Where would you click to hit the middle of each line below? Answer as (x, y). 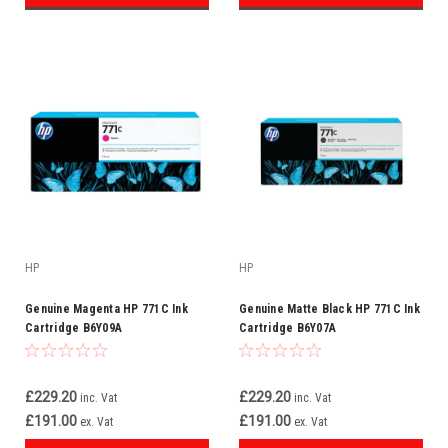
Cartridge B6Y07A (287, 328)
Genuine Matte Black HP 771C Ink (329, 309)
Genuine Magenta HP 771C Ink (106, 309)
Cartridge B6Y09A (73, 328)
